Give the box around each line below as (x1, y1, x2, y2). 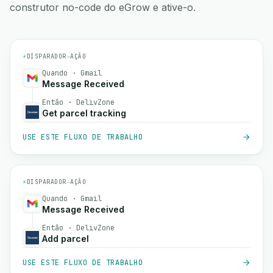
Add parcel (42, 233, 89, 244)
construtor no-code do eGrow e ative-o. (10, 1, 196, 13)
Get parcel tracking (42, 108, 126, 118)
